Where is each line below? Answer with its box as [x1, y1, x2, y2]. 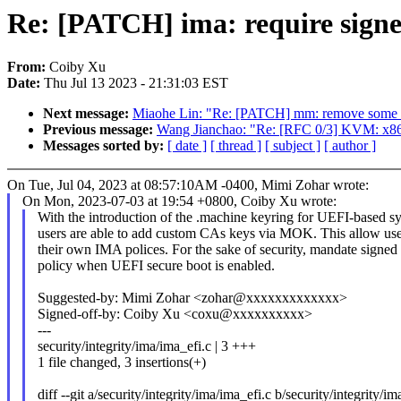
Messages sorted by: [43, 138, 167, 154]
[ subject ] [265, 138, 320, 154]
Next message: [43, 106, 132, 122]
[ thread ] [210, 138, 261, 154]
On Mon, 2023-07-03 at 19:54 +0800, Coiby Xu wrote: [21, 193, 337, 209]
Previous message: [43, 122, 157, 138]
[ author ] [324, 138, 376, 154]
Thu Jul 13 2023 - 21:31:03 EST [44, 75, 228, 91]
